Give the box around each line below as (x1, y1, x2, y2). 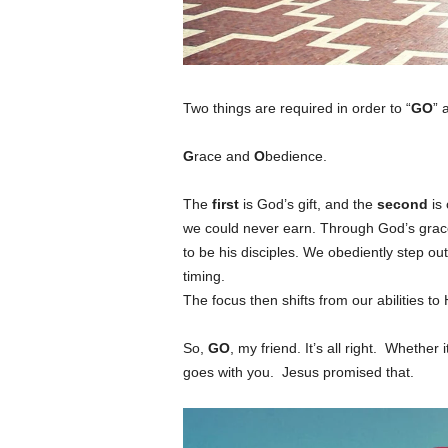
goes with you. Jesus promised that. (182, 364, 414, 381)
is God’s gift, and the (238, 196, 377, 213)
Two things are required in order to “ (182, 100, 411, 117)
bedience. (264, 148, 327, 165)
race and (193, 148, 254, 165)
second (376, 196, 428, 213)
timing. (182, 268, 225, 285)
